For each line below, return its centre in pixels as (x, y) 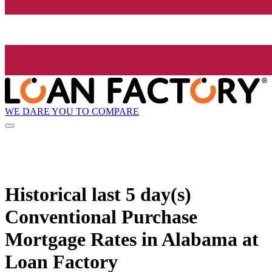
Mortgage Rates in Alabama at (132, 239)
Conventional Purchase (101, 216)
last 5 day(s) (141, 194)
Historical (48, 194)
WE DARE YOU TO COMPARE (72, 111)
